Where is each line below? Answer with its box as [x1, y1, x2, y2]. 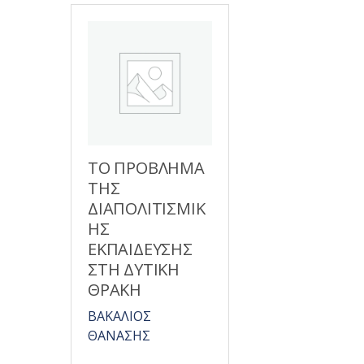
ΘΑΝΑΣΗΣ [88, 327, 150, 344]
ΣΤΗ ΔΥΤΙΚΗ [88, 258, 180, 280]
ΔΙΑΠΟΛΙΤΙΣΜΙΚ [88, 197, 206, 219]
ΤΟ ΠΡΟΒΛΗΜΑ [88, 157, 205, 179]
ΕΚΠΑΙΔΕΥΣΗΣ [88, 238, 193, 260]
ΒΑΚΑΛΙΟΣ [88, 307, 151, 325]
